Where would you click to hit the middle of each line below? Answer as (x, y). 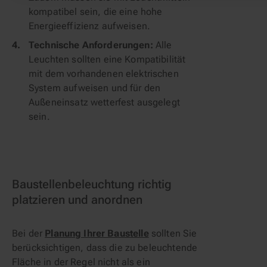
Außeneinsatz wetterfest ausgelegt (104, 102)
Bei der (29, 233)
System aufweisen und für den (95, 88)
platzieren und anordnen (77, 200)
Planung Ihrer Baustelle (97, 233)
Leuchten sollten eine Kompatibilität (107, 59)
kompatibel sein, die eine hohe (96, 12)
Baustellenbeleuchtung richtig (92, 184)
